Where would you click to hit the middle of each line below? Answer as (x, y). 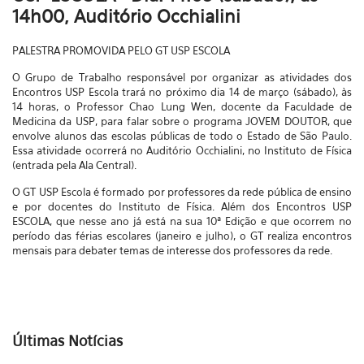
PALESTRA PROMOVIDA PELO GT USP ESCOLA (121, 50)
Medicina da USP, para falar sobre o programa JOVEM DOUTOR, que (182, 121)
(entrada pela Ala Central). (74, 165)
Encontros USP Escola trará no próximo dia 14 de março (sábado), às (182, 92)
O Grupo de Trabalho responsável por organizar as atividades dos (182, 77)
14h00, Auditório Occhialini (126, 16)
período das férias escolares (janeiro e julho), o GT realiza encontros (182, 236)
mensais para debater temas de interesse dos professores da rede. (175, 250)
